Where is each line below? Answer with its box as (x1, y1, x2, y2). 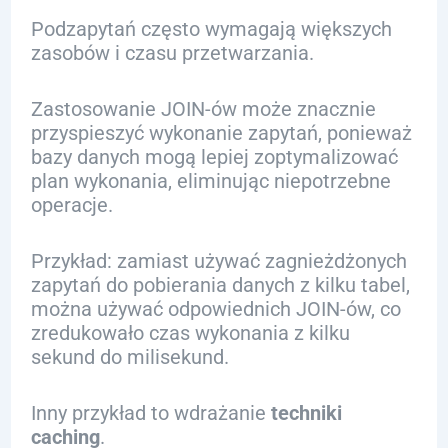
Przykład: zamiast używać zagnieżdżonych (30, 249, 407, 273)
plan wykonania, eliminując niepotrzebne (30, 169, 391, 193)
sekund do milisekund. (30, 345, 229, 369)
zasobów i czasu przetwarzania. (30, 41, 314, 65)
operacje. (30, 193, 113, 217)
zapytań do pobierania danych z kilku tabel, (30, 273, 410, 297)
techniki (270, 401, 342, 425)
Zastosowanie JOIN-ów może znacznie (30, 97, 376, 121)
